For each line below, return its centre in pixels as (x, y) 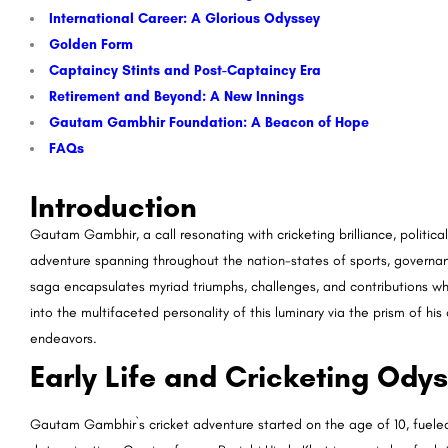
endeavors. (63, 339)
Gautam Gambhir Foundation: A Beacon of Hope (209, 123)
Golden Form (91, 45)
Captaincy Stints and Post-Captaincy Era (185, 71)
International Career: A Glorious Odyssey (184, 19)
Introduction (113, 207)
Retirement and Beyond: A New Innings (176, 97)
